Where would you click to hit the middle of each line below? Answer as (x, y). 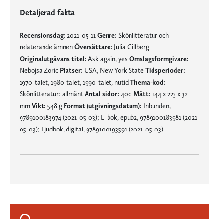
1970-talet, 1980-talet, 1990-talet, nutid (75, 82)
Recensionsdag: (43, 35)
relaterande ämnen (47, 47)
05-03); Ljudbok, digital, (53, 129)
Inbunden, (156, 105)
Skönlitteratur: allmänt (52, 94)
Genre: (107, 35)
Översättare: (93, 47)
